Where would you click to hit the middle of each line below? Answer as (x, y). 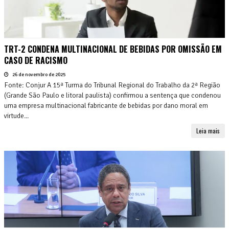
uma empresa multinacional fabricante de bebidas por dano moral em (106, 105)
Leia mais (208, 130)
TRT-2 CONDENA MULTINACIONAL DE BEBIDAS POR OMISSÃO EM (113, 49)
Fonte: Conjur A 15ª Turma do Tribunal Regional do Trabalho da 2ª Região (112, 85)
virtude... (16, 116)
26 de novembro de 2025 (38, 74)
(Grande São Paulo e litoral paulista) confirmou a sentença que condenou (112, 95)
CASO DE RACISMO (36, 60)
